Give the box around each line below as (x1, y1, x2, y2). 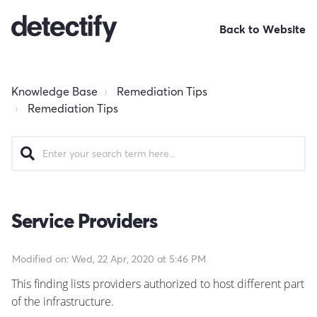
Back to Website (219, 22, 306, 36)
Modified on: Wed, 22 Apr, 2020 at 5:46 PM (12, 253, 206, 265)
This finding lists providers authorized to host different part (11, 276, 304, 292)
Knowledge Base (11, 84, 98, 98)
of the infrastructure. (11, 294, 114, 309)
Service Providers (11, 209, 157, 233)
